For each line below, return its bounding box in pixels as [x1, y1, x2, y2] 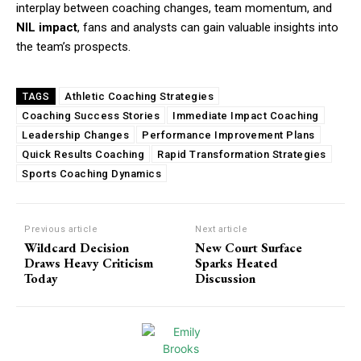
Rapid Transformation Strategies [157, 148, 326, 161]
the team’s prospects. [16, 39, 131, 55]
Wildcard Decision [24, 239, 129, 257]
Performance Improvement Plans [142, 129, 315, 142]
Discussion [195, 270, 256, 288]
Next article [195, 224, 248, 235]
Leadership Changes [22, 129, 129, 142]
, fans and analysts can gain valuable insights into [77, 20, 338, 35]
